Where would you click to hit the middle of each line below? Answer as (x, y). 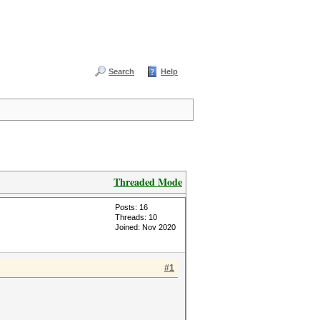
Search (121, 71)
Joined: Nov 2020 (145, 227)
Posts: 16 (131, 207)
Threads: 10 (136, 217)
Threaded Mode (148, 182)
